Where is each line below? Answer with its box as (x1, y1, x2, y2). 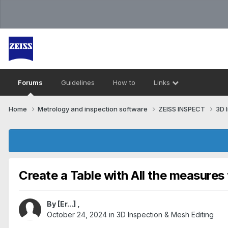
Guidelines (61, 78, 95, 87)
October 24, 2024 (47, 210, 107, 219)
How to (113, 78, 135, 87)
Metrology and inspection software (38, 104, 149, 113)
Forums (18, 78, 43, 87)
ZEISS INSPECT (158, 104, 207, 113)
